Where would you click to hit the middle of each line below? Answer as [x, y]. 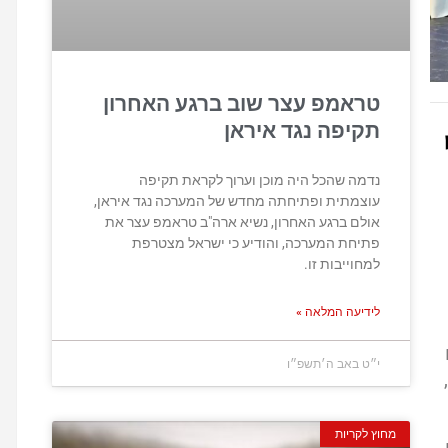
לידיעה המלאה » [338, 311]
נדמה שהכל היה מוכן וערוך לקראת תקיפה [259, 179]
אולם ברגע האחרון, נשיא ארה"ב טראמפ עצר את [242, 221]
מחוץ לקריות [365, 433]
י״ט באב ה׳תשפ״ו [333, 362]
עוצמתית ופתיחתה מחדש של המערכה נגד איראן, [237, 200]
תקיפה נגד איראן [302, 130]
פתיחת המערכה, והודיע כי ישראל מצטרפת [256, 242]
